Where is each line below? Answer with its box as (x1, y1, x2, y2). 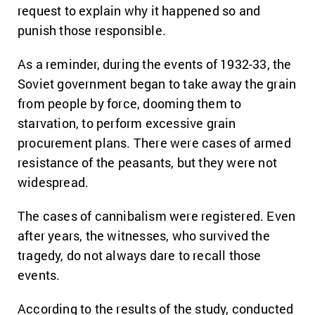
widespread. (18, 174, 89, 191)
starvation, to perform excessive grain (18, 115, 236, 131)
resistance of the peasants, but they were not (18, 154, 278, 171)
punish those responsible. (18, 22, 166, 39)
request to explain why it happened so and (18, 2, 261, 19)
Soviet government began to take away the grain (18, 75, 297, 92)
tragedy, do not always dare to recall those (18, 247, 262, 264)
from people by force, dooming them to (18, 95, 242, 112)
